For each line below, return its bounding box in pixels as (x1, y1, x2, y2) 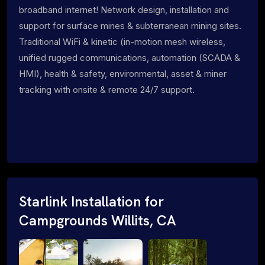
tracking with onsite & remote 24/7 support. (19, 83, 195, 95)
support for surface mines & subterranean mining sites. (19, 20, 241, 31)
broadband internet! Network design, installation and (19, 4, 229, 15)
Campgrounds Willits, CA (19, 211, 176, 230)
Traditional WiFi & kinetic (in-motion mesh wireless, (19, 35, 225, 47)
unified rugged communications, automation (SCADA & (19, 51, 240, 63)
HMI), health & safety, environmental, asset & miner (19, 67, 227, 79)
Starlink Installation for (19, 192, 164, 211)
